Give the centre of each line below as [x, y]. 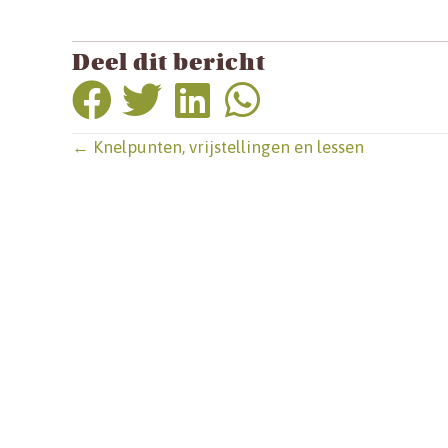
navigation [186, 214]
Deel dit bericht [169, 63]
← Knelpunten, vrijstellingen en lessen [218, 147]
